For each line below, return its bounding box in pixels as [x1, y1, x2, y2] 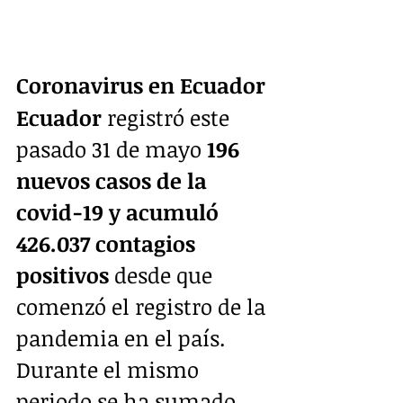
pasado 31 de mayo [16, 134, 201, 165]
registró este [102, 103, 235, 133]
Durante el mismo [16, 354, 204, 385]
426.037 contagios [16, 228, 201, 259]
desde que [109, 260, 218, 291]
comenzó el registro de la [16, 291, 271, 322]
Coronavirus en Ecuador [16, 70, 265, 101]
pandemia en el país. [16, 323, 230, 354]
